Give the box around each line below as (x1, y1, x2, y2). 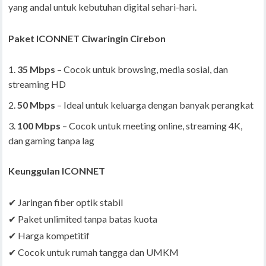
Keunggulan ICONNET (8, 165, 106, 177)
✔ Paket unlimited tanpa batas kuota (8, 213, 158, 225)
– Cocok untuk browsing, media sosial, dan (55, 64, 229, 75)
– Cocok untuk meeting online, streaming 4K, (61, 120, 243, 132)
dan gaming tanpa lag (8, 135, 95, 147)
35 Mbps (17, 64, 56, 75)
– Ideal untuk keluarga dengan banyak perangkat (55, 99, 254, 111)
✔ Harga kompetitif (8, 230, 90, 242)
